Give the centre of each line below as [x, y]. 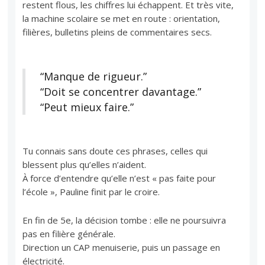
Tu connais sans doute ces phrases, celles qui [115, 151]
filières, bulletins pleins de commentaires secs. [117, 32]
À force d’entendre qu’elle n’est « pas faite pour [119, 178]
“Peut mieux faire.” [87, 107]
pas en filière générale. [69, 233]
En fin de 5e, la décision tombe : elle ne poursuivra [125, 220]
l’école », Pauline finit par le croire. [91, 191]
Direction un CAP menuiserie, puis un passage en [122, 247]
